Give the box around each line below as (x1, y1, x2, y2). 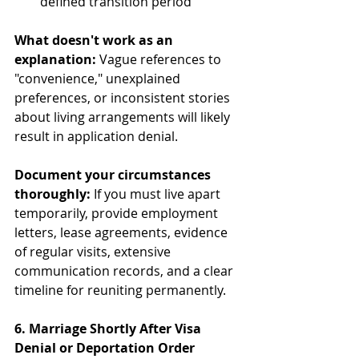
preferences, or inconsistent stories (14, 88, 233, 107)
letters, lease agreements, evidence (14, 223, 231, 241)
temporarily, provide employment (14, 204, 221, 222)
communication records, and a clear (14, 261, 236, 280)
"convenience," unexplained (14, 69, 184, 87)
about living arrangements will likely (14, 107, 233, 126)
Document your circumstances (14, 165, 214, 184)
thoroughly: (14, 184, 91, 203)
